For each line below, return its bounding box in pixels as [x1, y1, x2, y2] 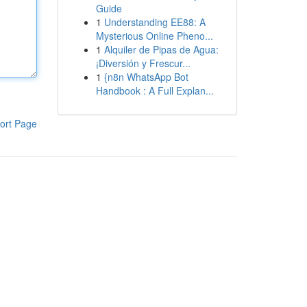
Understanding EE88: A [103, 15, 206, 29]
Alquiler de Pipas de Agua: [103, 42, 219, 56]
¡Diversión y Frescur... [95, 56, 191, 70]
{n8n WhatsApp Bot [103, 70, 188, 84]
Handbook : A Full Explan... [95, 84, 214, 97]
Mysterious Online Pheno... [95, 29, 213, 42]
